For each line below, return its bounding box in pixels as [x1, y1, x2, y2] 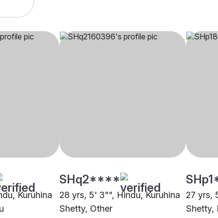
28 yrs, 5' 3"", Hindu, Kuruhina [59, 190, 180, 200]
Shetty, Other [59, 203, 112, 214]
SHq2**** [59, 172, 120, 187]
